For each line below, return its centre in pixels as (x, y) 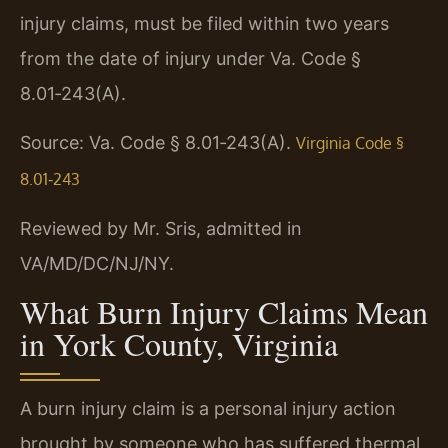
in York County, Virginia (179, 343)
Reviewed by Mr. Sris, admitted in (161, 229)
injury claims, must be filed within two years (204, 23)
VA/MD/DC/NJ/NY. (97, 264)
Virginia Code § (350, 143)
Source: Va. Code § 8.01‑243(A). (158, 143)
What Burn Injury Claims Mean (224, 311)
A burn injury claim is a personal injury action (208, 408)
